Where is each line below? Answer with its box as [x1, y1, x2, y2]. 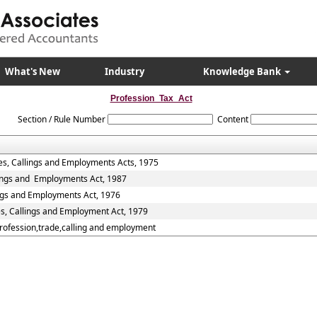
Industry [104, 65, 144, 78]
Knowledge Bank [202, 65, 283, 78]
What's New [5, 65, 60, 78]
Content [217, 113, 248, 125]
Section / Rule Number [17, 113, 105, 125]
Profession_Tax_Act [110, 93, 192, 103]
